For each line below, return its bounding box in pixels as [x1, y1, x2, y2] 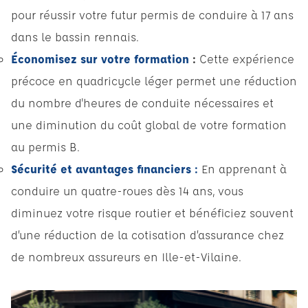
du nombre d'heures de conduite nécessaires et [11, 96, 274, 111]
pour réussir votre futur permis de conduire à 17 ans [11, 8, 294, 23]
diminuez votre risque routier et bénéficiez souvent [11, 206, 294, 221]
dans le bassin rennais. [11, 30, 139, 45]
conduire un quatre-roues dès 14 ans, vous [11, 184, 243, 199]
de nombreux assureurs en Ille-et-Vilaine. [11, 250, 241, 265]
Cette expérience [196, 52, 294, 67]
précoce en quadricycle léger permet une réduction [11, 74, 297, 89]
